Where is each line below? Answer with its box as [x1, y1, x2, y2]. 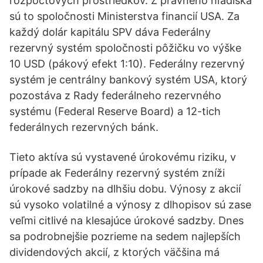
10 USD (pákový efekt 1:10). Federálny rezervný [9, 58, 245, 70]
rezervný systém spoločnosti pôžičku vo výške [9, 42, 241, 54]
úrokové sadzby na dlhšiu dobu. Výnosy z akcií [9, 183, 241, 195]
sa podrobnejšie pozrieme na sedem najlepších [9, 230, 241, 242]
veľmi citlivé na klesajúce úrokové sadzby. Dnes [9, 214, 244, 227]
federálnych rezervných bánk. [9, 121, 159, 133]
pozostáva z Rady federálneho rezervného [9, 89, 221, 102]
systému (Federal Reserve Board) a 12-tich [9, 105, 221, 117]
